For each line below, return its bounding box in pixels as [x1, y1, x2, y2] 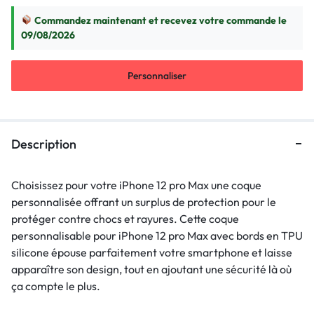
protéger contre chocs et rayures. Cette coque [11, 211, 239, 226]
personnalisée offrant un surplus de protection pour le [11, 194, 276, 209]
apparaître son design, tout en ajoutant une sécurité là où [11, 261, 292, 276]
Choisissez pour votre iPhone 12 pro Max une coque [11, 177, 261, 192]
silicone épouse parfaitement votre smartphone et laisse [11, 245, 292, 259]
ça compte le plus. [11, 278, 100, 293]
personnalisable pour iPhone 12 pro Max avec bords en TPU [11, 228, 303, 243]
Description [11, 135, 76, 152]
